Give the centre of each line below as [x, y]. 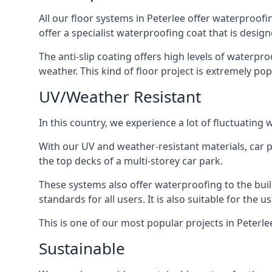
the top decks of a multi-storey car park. [131, 161]
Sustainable [82, 248]
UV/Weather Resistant [120, 97]
